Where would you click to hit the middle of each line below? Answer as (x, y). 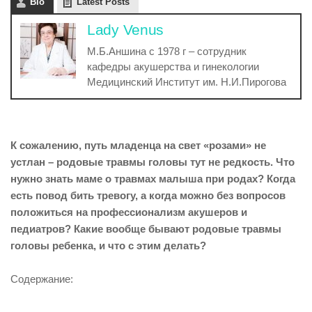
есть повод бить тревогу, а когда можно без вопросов (148, 195)
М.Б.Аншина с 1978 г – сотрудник (167, 51)
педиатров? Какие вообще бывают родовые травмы (146, 229)
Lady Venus (125, 30)
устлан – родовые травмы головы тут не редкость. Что (153, 162)
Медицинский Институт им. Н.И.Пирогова (187, 82)
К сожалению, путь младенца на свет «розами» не (138, 145)
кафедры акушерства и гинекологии (173, 67)
